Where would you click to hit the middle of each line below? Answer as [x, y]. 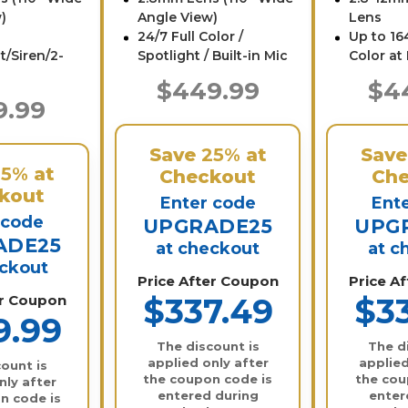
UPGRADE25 [208, 226]
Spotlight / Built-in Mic [213, 55]
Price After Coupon [208, 280]
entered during [208, 395]
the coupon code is [208, 378]
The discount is [208, 346]
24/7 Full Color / [191, 36]
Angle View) [178, 17]
